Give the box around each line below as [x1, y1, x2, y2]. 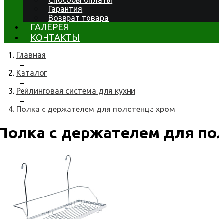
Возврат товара [48, 13, 109, 22]
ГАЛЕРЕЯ [30, 22, 69, 32]
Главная [16, 50, 46, 59]
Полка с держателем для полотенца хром [16, 105, 175, 113]
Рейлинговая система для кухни [16, 87, 135, 95]
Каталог [16, 68, 47, 77]
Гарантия [48, 4, 83, 13]
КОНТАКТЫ [30, 32, 80, 42]
